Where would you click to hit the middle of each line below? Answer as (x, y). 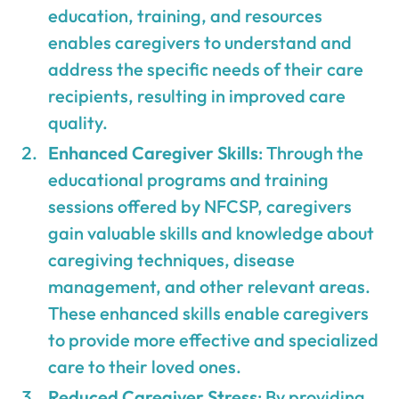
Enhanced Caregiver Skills (154, 152)
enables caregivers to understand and (200, 42)
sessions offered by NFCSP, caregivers (200, 206)
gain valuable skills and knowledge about (212, 232)
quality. (78, 122)
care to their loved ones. (145, 366)
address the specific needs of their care (206, 69)
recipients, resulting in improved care (197, 95)
